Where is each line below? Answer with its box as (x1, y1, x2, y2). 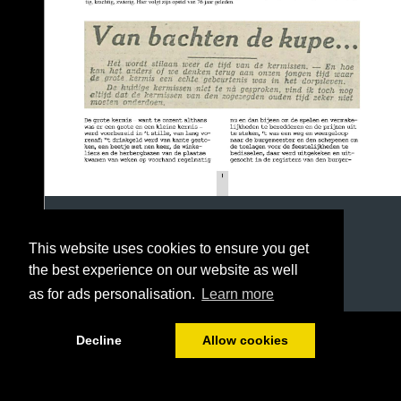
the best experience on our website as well (29, 262, 298, 278)
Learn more (201, 286, 275, 303)
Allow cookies (201, 333, 288, 348)
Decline (75, 333, 122, 348)
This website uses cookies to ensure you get (29, 241, 309, 257)
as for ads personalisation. (29, 286, 199, 303)
